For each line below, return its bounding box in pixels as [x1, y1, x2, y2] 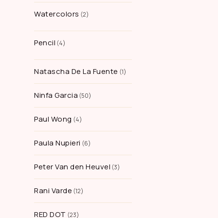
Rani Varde [34, 185, 72, 196]
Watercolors [34, 9, 79, 19]
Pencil [34, 37, 55, 48]
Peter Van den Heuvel [34, 162, 110, 172]
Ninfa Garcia [34, 90, 78, 100]
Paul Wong [34, 114, 72, 124]
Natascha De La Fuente [34, 66, 118, 76]
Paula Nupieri [34, 138, 81, 148]
